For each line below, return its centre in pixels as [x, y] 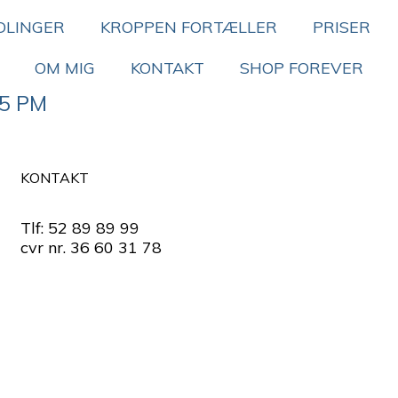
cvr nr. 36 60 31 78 [91, 248]
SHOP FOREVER [302, 68]
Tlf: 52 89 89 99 [80, 228]
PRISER [341, 27]
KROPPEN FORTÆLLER [188, 27]
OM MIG [65, 68]
